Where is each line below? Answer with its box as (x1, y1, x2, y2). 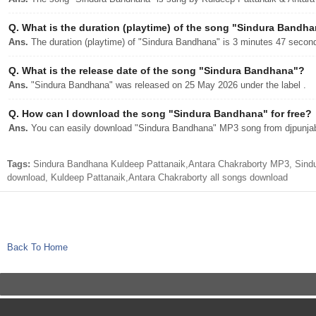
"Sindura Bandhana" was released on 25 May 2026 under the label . (28, 80, 306, 90)
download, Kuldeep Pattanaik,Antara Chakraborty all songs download (7, 172, 288, 183)
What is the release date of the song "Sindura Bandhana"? (19, 65, 305, 76)
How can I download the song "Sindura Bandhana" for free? (19, 108, 312, 119)
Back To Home (7, 242, 68, 253)
